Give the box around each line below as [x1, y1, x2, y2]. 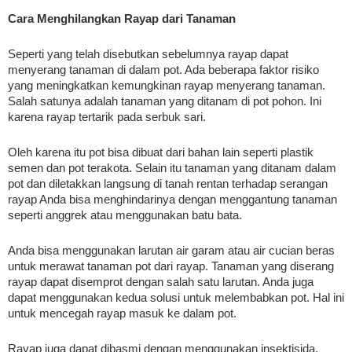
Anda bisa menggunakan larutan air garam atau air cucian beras [8, 244, 335, 257]
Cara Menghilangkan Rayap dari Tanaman [8, 12, 239, 25]
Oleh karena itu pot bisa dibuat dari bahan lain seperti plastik [8, 145, 313, 159]
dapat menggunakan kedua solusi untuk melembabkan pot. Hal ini [8, 291, 344, 304]
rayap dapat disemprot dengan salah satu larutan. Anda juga [8, 275, 313, 288]
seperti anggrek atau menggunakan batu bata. [8, 208, 242, 222]
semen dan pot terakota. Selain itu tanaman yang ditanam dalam [8, 161, 336, 174]
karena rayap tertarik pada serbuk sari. [8, 110, 206, 123]
